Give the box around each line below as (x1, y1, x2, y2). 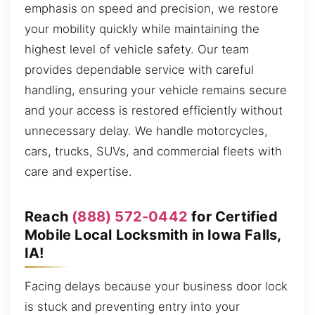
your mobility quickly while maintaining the (25, 22, 259, 37)
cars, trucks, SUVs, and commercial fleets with (25, 144, 282, 159)
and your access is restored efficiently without (25, 103, 283, 118)
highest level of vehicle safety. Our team (25, 42, 249, 57)
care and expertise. (25, 165, 132, 179)
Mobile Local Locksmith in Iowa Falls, (25, 226, 281, 243)
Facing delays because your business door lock (25, 279, 288, 294)
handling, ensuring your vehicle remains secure (25, 83, 287, 98)
